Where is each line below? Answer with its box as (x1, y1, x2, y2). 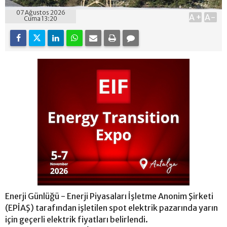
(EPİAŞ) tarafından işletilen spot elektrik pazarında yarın (5, 203, 218, 213)
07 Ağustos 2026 (16, 9, 65, 17)
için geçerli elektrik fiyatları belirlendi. (5, 214, 148, 225)
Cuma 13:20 (24, 15, 57, 23)
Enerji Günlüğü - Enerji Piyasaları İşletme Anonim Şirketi (5, 191, 213, 202)
